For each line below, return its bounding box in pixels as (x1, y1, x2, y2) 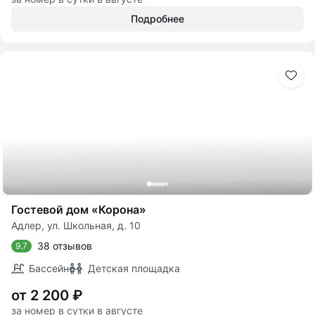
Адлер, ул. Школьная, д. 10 (11, 219, 141, 231)
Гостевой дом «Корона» (11, 202, 146, 217)
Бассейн (29, 262, 69, 274)
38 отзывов (37, 240, 92, 252)
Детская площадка (88, 262, 180, 274)
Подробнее (131, 13, 184, 25)
